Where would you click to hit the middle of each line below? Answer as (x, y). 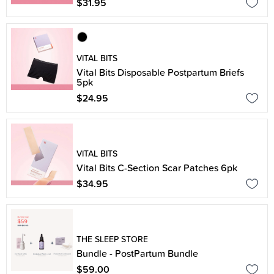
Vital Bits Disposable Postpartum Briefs (160, 72)
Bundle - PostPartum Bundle (137, 253)
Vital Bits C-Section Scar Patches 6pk (157, 168)
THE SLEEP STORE (112, 239)
